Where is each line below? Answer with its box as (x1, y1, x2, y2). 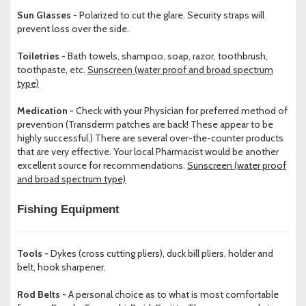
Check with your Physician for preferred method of (76, 105, 288, 117)
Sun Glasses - (17, 9, 77, 22)
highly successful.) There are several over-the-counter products (17, 132, 283, 145)
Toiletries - (17, 50, 68, 63)
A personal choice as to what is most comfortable (66, 288, 279, 301)
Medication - (17, 105, 76, 117)
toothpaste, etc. (17, 64, 87, 76)
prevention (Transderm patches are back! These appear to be (17, 118, 273, 131)
